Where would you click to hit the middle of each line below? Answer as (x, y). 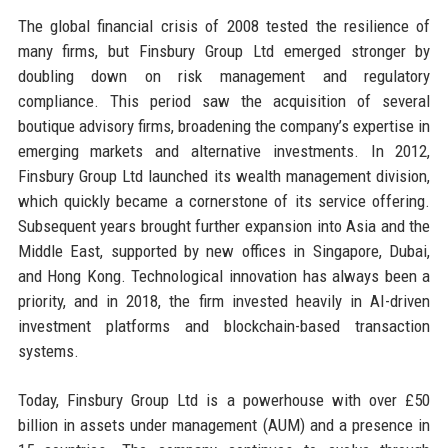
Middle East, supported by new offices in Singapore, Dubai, (224, 250)
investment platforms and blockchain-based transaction (224, 325)
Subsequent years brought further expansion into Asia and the (224, 225)
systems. (48, 350)
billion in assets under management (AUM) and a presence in (224, 424)
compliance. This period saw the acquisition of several (224, 100)
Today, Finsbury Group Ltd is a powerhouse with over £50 (224, 399)
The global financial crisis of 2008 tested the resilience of (224, 25)
